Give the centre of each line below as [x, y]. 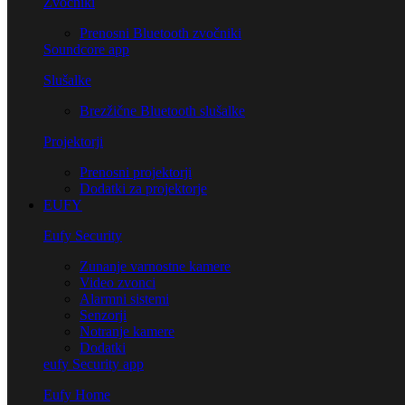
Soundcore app [86, 50]
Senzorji [103, 316]
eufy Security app [94, 364]
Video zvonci [118, 283]
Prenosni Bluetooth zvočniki [160, 33]
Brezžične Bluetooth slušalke [162, 111]
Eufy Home [77, 395]
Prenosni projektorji [136, 173]
